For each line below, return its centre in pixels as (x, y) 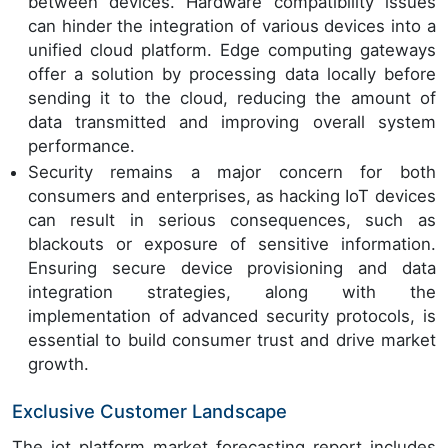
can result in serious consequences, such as (232, 219)
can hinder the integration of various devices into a (232, 26)
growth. (58, 363)
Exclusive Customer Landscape (149, 410)
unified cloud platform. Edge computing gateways (232, 50)
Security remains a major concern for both (232, 171)
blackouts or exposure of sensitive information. (232, 243)
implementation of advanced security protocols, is (232, 315)
